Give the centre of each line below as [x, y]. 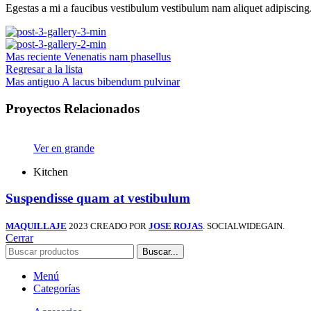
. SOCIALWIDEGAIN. [244, 226]
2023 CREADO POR [109, 226]
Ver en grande [64, 148]
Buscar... [160, 251]
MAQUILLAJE [36, 226]
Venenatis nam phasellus [117, 57]
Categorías [57, 288]
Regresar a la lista [44, 69]
